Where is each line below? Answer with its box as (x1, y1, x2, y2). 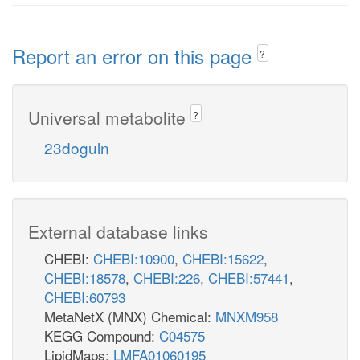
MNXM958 (215, 305, 278, 326)
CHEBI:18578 (44, 267, 125, 288)
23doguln (44, 136, 109, 158)
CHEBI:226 (133, 267, 200, 288)
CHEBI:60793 (44, 286, 125, 307)
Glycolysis (82, 305, 183, 329)
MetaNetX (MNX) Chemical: (44, 305, 215, 326)
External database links (28, 219, 208, 243)
